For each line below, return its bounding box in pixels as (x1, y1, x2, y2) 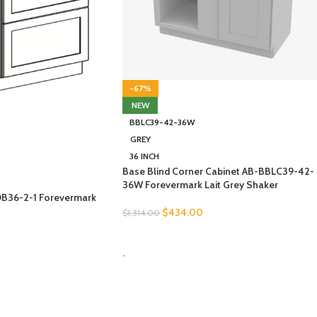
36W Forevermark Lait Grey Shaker (122, 178, 278, 191)
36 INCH (129, 150, 159, 161)
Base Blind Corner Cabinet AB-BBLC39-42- (122, 164, 314, 178)
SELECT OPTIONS (131, 228, 205, 240)
